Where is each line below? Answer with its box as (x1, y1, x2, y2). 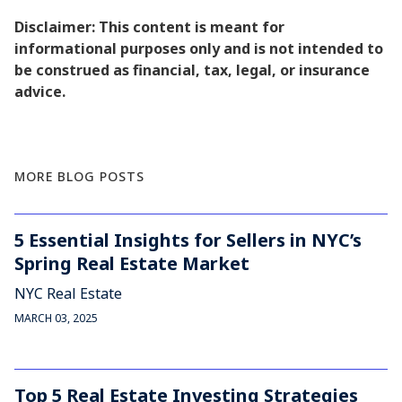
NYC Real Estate (14, 284, 122, 303)
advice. (14, 82, 66, 101)
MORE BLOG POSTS (14, 168, 144, 185)
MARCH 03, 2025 (14, 310, 98, 326)
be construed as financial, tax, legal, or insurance (14, 60, 370, 80)
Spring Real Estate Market (14, 251, 249, 275)
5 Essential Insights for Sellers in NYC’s (14, 228, 362, 252)
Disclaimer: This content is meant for (14, 17, 284, 37)
